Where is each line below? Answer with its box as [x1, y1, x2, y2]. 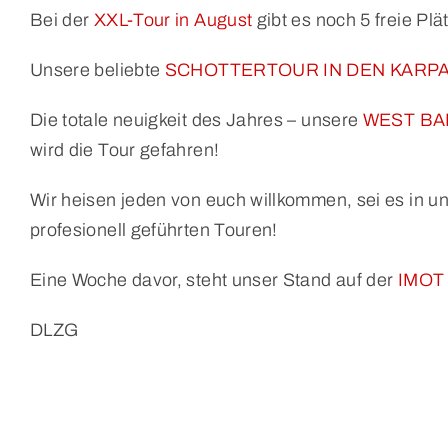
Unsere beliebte [29, 59, 165, 80]
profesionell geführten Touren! [29, 219, 278, 240]
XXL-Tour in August [93, 9, 253, 30]
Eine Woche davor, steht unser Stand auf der [29, 269, 398, 290]
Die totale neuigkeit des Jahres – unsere [29, 109, 363, 130]
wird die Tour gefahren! [29, 139, 220, 160]
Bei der [29, 9, 94, 30]
